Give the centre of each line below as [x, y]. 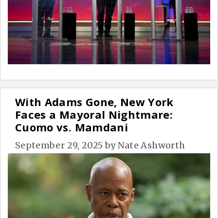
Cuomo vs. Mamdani [72, 127]
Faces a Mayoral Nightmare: [94, 114]
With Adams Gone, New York [94, 101]
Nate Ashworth [151, 145]
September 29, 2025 [59, 145]
